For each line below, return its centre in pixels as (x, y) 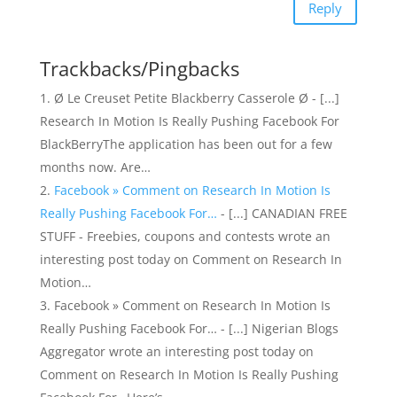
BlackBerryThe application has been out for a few (186, 144)
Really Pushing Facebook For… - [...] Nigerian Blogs (189, 328)
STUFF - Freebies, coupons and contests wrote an (185, 236)
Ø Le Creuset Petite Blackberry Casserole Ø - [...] (196, 98)
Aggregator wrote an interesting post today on (176, 351)
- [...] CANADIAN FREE (282, 213)
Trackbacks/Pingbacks (139, 68)
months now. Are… (95, 167)
